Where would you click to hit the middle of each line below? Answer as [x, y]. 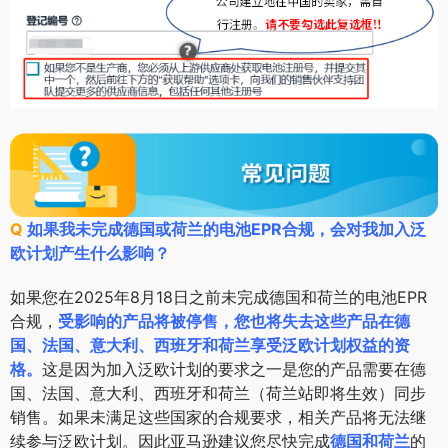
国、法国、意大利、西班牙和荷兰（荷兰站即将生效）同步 [218, 392]
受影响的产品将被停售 [138, 320]
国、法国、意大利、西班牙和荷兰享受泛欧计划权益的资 [210, 344]
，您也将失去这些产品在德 [314, 320]
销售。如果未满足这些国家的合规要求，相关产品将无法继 [218, 416]
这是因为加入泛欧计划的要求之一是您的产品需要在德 [234, 368]
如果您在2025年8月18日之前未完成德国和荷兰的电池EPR [218, 296]
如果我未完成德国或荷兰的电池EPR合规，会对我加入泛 [226, 228]
